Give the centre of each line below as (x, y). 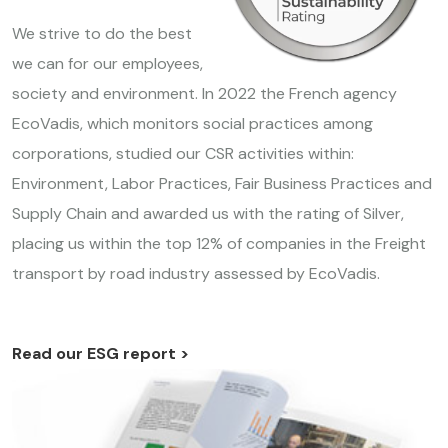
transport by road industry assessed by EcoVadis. (196, 273)
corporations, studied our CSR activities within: (183, 153)
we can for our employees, (107, 63)
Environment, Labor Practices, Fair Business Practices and (222, 183)
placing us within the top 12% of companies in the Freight (219, 243)
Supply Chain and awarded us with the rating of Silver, (208, 213)
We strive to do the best (102, 33)
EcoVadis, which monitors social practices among (192, 123)
